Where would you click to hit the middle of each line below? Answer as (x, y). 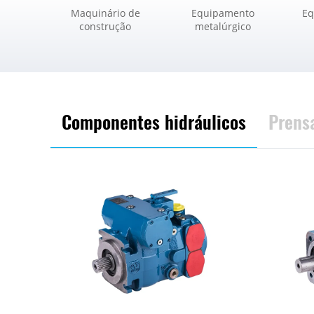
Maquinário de (105, 13)
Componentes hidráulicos (154, 121)
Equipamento (223, 13)
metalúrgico (223, 26)
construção (105, 26)
